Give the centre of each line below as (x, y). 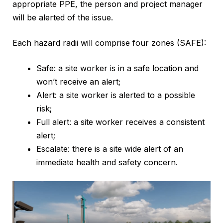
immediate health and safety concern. (107, 163)
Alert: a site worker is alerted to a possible (116, 95)
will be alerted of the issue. (63, 18)
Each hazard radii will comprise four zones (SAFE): (109, 43)
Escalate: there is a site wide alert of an (110, 149)
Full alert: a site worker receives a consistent (120, 122)
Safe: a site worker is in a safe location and (117, 68)
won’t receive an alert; (78, 82)
